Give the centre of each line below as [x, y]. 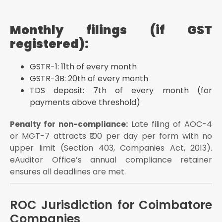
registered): [49, 44]
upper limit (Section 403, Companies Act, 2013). [111, 148]
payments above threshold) [85, 103]
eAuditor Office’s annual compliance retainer [111, 160]
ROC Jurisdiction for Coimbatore [111, 205]
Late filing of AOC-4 [170, 124]
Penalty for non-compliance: [69, 124]
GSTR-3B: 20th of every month [89, 79]
